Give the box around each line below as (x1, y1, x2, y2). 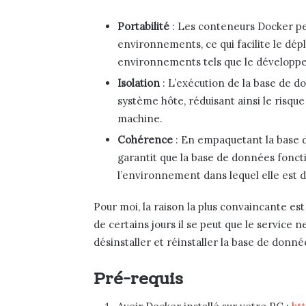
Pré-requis (94, 267, 183, 290)
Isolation (117, 76, 160, 89)
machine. (117, 111, 163, 125)
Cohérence (117, 133, 173, 146)
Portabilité (117, 19, 169, 33)
